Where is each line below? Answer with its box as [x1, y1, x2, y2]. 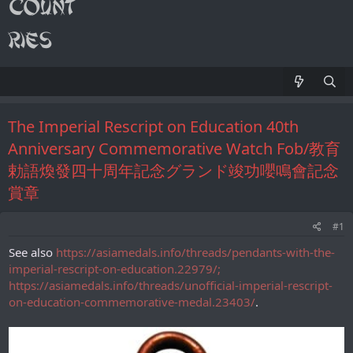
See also [9, 244, 56, 260]
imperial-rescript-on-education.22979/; [9, 261, 221, 277]
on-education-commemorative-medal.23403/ [9, 294, 255, 310]
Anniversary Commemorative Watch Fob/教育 [8, 138, 340, 159]
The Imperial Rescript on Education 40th [8, 116, 299, 137]
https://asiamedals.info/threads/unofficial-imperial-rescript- [9, 277, 333, 293]
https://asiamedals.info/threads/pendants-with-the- [56, 244, 335, 260]
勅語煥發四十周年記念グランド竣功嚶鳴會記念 [8, 160, 339, 181]
